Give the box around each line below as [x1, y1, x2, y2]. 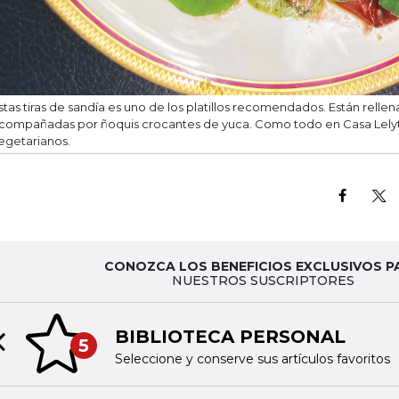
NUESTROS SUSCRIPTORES [171, 273, 354, 289]
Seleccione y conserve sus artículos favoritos [114, 350, 390, 367]
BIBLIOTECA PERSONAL [114, 325, 346, 347]
